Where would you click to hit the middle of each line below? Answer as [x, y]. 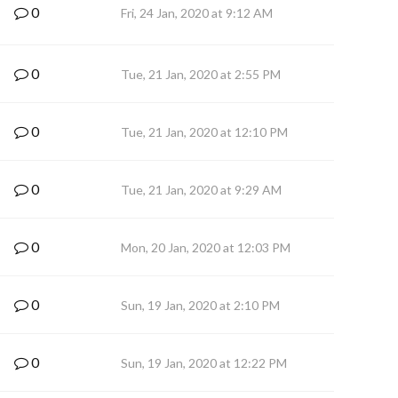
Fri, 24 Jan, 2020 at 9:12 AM [197, 13]
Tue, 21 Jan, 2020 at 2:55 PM [201, 74]
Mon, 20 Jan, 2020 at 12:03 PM [206, 247]
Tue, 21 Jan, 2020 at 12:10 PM [204, 132]
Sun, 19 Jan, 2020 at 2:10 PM [200, 305]
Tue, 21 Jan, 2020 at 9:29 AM [201, 190]
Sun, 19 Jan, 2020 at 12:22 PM [204, 363]
